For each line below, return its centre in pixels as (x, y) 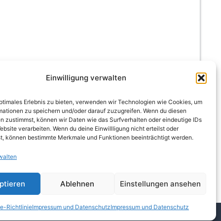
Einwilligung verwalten (86, 78)
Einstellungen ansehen (160, 184)
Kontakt (100, 214)
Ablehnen (77, 184)
